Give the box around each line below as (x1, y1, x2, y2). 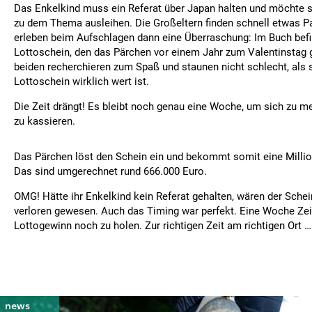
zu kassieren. (14, 115, 75, 127)
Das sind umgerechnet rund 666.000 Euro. (14, 165, 207, 178)
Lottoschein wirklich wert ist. (14, 75, 149, 88)
